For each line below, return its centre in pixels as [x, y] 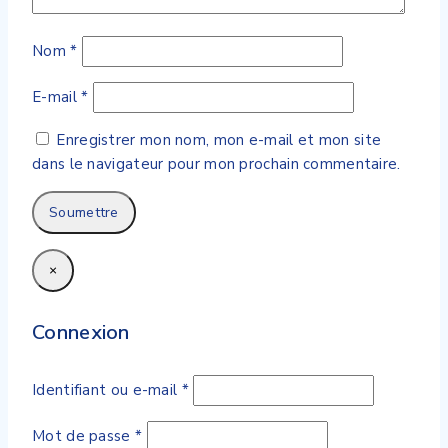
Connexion [81, 333]
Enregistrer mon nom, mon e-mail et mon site [219, 139]
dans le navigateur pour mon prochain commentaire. [216, 163]
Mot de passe [83, 435]
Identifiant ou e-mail [107, 389]
